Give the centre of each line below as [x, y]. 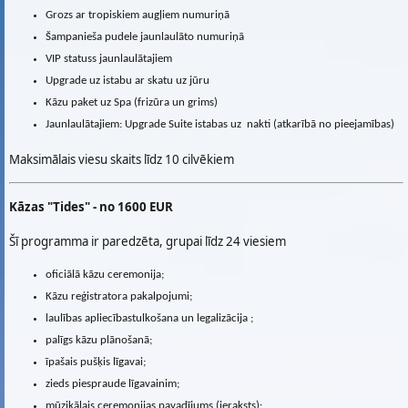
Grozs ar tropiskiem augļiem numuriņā [138, 15]
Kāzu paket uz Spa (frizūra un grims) [132, 103]
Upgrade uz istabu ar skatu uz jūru [127, 81]
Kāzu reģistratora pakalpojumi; [119, 297]
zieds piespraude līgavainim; [112, 384]
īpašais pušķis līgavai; [96, 362]
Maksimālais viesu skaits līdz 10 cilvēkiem [122, 159]
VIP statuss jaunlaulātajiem [109, 59]
